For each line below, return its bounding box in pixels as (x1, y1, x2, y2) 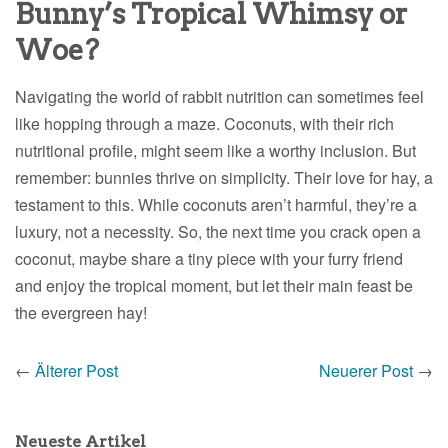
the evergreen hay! (15, 300, 147, 324)
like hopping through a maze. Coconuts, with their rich (15, 111, 394, 135)
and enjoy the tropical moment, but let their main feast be (15, 273, 413, 297)
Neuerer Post (319, 358, 413, 382)
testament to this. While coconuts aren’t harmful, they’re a (15, 192, 417, 216)
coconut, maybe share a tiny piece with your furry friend (15, 246, 403, 270)
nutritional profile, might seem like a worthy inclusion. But (15, 138, 416, 162)
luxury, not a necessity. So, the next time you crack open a (15, 219, 421, 243)
